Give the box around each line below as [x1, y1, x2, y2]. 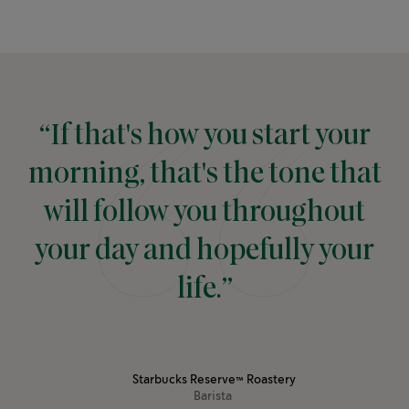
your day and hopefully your [35, 237, 374, 266]
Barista [193, 391, 232, 404]
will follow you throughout [44, 199, 365, 227]
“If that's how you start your [38, 122, 371, 151]
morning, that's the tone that [27, 161, 382, 189]
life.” [176, 276, 233, 304]
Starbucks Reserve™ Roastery [131, 374, 296, 387]
